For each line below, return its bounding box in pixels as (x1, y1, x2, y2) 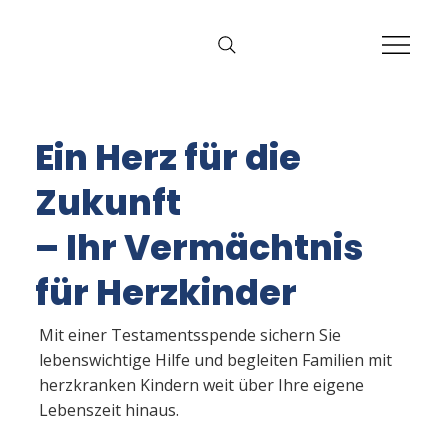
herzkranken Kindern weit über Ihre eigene (38, 373, 364, 396)
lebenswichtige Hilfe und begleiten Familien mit (38, 348, 392, 371)
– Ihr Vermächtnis (34, 222, 363, 272)
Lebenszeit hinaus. (38, 398, 179, 421)
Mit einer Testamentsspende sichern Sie (38, 323, 341, 346)
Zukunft (34, 177, 181, 227)
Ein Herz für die (34, 132, 301, 182)
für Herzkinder (34, 267, 297, 317)
